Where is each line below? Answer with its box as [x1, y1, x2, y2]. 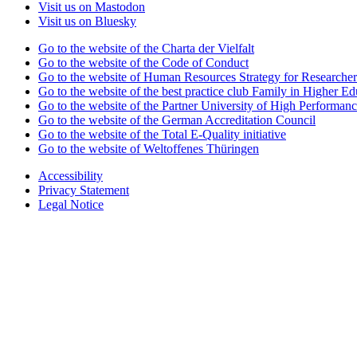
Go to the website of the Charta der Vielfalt [38, 41, 254, 55]
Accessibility [38, 168, 103, 182]
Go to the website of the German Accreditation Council [38, 112, 316, 127]
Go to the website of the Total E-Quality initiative [38, 127, 286, 141]
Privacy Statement [38, 182, 129, 197]
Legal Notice [38, 197, 104, 211]
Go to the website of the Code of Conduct [38, 55, 249, 69]
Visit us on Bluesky [38, 14, 136, 28]
